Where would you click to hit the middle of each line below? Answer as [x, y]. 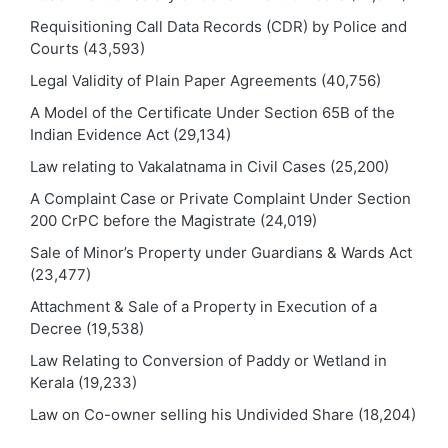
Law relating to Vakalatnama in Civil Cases [178, 166]
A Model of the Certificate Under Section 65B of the [212, 112]
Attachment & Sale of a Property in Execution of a [203, 306]
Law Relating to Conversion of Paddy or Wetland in [208, 360]
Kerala [52, 382]
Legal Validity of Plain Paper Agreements [173, 80]
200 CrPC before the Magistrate [143, 220]
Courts [54, 48]
